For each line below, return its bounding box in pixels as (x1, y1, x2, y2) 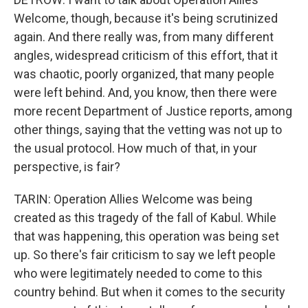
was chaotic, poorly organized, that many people (14, 67, 274, 81)
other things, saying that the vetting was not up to (14, 122, 282, 137)
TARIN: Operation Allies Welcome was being (14, 192, 252, 206)
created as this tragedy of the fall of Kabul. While (14, 210, 276, 225)
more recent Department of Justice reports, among (14, 104, 292, 118)
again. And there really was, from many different (14, 30, 274, 44)
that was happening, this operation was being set (14, 229, 279, 243)
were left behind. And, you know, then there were (14, 85, 277, 100)
